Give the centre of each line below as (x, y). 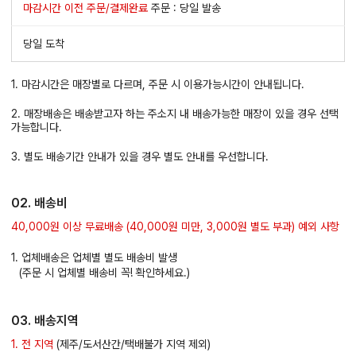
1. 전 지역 (32, 344)
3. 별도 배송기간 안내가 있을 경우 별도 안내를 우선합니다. (140, 157)
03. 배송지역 (45, 321)
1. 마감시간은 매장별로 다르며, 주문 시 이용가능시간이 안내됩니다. (158, 85)
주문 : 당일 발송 (184, 8)
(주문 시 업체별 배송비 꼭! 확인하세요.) (104, 273)
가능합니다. (37, 128)
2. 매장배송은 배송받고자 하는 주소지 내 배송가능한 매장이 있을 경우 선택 (175, 114)
